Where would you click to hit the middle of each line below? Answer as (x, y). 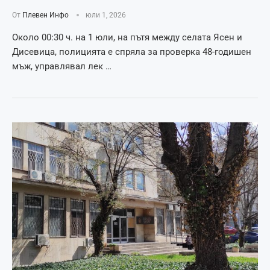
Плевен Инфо (46, 15)
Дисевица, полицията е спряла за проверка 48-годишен (132, 52)
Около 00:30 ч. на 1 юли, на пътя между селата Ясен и (127, 37)
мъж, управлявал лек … (62, 66)
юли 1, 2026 (106, 15)
